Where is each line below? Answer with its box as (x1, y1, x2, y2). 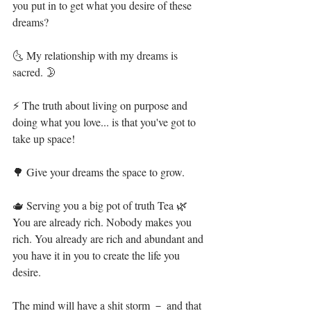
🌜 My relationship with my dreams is (12, 48, 180, 62)
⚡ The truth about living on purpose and (12, 98, 190, 112)
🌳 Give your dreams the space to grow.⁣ (12, 165, 185, 179)
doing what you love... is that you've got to (12, 115, 199, 129)
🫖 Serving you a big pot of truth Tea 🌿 (12, 198, 190, 212)
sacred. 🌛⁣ (12, 65, 57, 79)
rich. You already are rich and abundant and (12, 231, 206, 246)
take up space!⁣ (12, 131, 75, 146)
